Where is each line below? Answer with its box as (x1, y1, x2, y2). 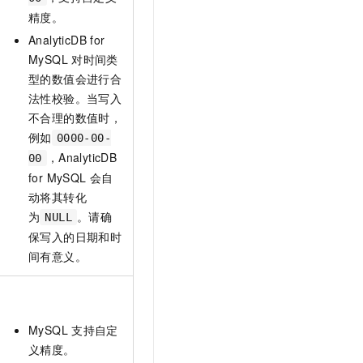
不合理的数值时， (28, 109, 122, 126)
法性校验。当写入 (28, 90, 122, 107)
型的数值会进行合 (28, 70, 122, 88)
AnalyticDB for (28, 32, 105, 49)
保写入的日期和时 (28, 228, 122, 246)
